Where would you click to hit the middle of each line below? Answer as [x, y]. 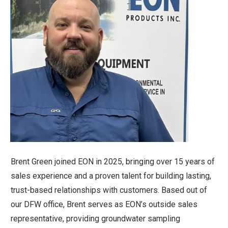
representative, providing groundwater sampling [95, 219]
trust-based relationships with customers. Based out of [109, 190]
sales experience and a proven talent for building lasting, [111, 176]
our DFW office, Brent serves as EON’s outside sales [104, 205]
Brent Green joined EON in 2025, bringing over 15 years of [113, 162]
